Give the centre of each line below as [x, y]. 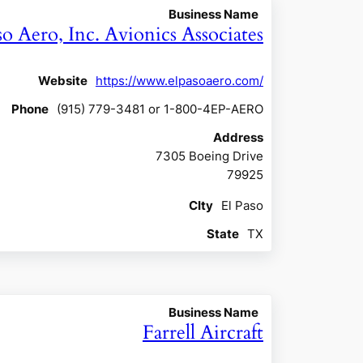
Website [62, 81]
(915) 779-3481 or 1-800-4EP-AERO [160, 109]
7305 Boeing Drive [209, 156]
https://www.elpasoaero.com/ [179, 81]
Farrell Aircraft [203, 333]
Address [238, 138]
